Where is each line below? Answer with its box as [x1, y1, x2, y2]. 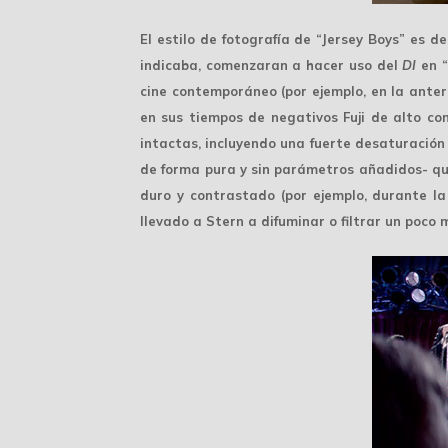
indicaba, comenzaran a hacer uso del [140, 57, 403, 73]
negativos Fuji [270, 109, 366, 125]
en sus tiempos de [140, 109, 271, 125]
